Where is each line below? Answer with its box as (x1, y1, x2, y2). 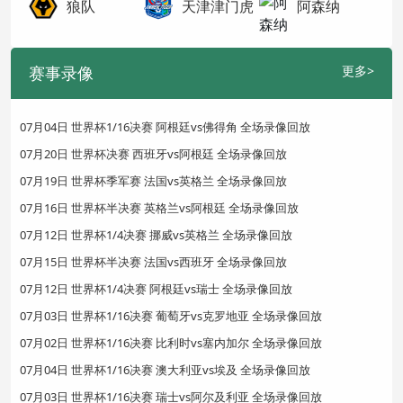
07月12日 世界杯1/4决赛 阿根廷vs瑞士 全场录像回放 (20, 281, 292, 297)
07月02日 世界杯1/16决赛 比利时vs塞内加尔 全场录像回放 (20, 335, 322, 351)
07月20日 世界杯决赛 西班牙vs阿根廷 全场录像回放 (20, 146, 287, 162)
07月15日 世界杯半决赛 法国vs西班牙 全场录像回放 (20, 254, 287, 270)
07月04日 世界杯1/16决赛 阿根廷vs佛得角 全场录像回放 (20, 119, 310, 135)
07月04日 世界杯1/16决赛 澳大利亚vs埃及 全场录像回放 (20, 362, 310, 378)
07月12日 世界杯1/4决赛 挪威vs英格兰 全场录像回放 (20, 227, 292, 243)
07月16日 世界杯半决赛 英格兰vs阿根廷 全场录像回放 (20, 200, 299, 216)
